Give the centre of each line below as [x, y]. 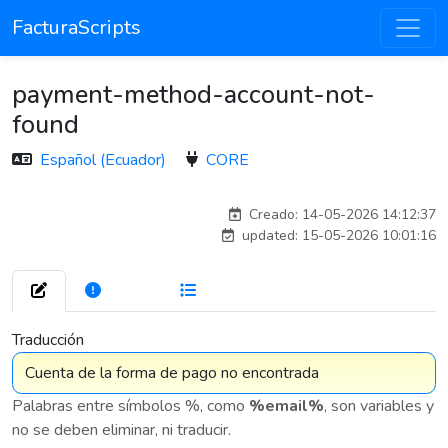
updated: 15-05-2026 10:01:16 [337, 235]
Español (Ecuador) [105, 160]
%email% [286, 406]
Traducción [48, 340]
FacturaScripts [76, 27]
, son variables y [379, 406]
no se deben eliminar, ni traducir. [121, 430]
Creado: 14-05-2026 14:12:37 [340, 214]
